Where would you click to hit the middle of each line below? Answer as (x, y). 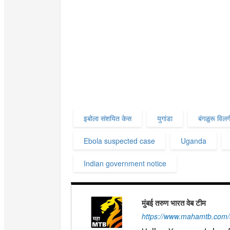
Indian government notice (125, 164)
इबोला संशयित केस (108, 118)
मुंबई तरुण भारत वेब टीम (174, 203)
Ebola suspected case (119, 141)
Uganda (194, 141)
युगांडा (165, 118)
